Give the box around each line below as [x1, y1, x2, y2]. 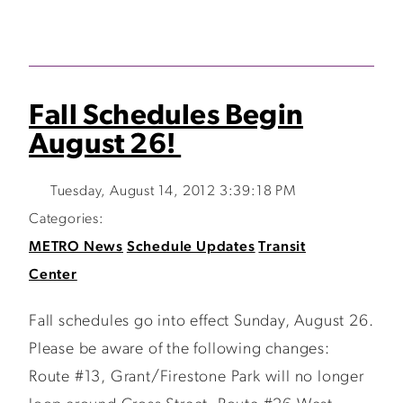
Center [29, 268, 77, 282]
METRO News [29, 240, 123, 255]
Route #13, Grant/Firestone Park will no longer [29, 369, 364, 386]
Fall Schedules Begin [29, 103, 304, 131]
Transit [258, 240, 307, 255]
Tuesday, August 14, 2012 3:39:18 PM [49, 184, 296, 199]
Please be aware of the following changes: [29, 341, 330, 358]
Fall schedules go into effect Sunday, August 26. [29, 313, 374, 330]
